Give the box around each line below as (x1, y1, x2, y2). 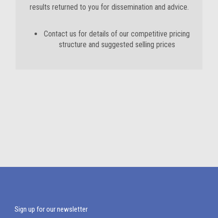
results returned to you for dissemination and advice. (29, 2, 189, 12)
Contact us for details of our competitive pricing (44, 29, 190, 38)
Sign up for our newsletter (15, 204, 88, 214)
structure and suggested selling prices (58, 40, 175, 49)
